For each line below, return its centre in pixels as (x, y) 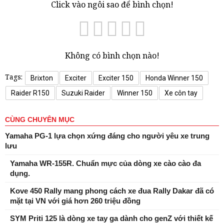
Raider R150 (30, 93)
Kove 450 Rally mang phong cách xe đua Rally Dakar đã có (112, 190)
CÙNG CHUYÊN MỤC (40, 119)
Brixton (42, 78)
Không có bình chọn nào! (112, 55)
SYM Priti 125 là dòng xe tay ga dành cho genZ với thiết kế (111, 218)
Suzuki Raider (83, 93)
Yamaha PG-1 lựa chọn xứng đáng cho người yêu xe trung (107, 135)
